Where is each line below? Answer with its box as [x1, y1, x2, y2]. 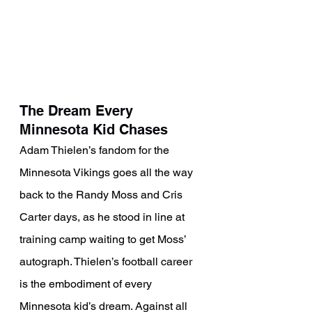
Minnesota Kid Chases [19, 121, 168, 139]
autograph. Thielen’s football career [19, 255, 195, 269]
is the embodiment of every [19, 277, 155, 291]
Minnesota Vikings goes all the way [19, 166, 196, 180]
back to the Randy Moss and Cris [19, 188, 185, 202]
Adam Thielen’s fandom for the [19, 143, 172, 157]
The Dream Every [19, 102, 137, 120]
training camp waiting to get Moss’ [19, 233, 189, 247]
